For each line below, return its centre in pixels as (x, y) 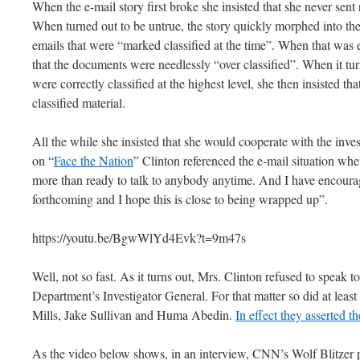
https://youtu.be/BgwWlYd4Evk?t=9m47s (139, 237)
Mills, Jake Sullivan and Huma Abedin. (134, 315)
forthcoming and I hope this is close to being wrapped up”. (180, 199)
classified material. (79, 102)
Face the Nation (94, 160)
